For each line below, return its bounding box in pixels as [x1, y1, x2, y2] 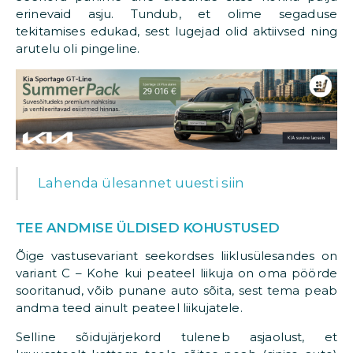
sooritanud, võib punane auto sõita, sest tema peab [16, 283, 337, 299]
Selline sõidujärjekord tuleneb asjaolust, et [16, 329, 337, 345]
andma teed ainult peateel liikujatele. [16, 300, 243, 316]
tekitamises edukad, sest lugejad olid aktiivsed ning [16, 23, 337, 39]
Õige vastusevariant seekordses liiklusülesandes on [16, 248, 337, 264]
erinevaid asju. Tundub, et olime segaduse [16, 6, 337, 21]
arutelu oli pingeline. [16, 40, 140, 56]
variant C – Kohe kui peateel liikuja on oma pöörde [16, 266, 337, 281]
